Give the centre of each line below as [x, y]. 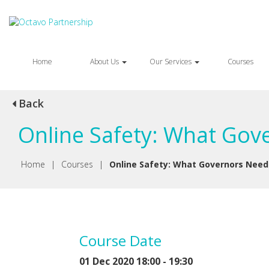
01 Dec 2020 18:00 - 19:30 [136, 261]
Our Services [171, 62]
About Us [105, 62]
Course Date [120, 240]
